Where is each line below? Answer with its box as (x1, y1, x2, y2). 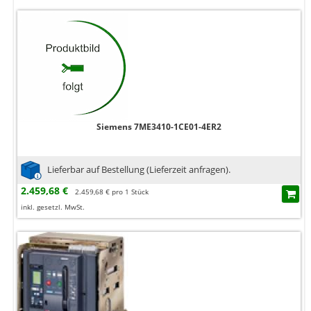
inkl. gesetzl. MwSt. (21, 202, 85, 212)
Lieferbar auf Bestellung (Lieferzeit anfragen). (47, 162, 230, 176)
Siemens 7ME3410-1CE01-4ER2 (96, 121, 221, 133)
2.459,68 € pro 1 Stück (75, 187, 149, 197)
